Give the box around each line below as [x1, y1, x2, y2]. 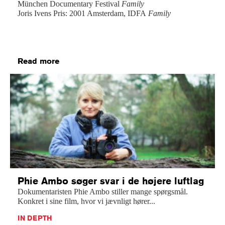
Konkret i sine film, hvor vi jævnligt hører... [18, 197, 155, 206]
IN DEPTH [18, 213, 52, 223]
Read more [18, 56, 59, 66]
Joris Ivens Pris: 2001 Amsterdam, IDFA [18, 9, 148, 18]
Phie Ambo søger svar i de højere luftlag [18, 175, 204, 187]
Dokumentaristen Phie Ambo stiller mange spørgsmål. [18, 187, 188, 196]
